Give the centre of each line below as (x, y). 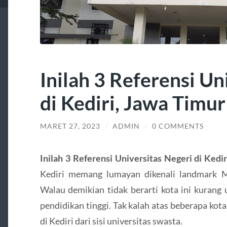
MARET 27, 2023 (70, 126)
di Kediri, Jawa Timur (133, 103)
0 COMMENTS (178, 126)
